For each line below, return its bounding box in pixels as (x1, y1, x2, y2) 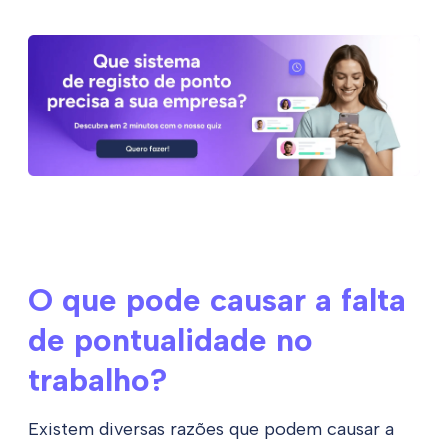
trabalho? (28, 361, 167, 400)
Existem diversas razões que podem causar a (28, 418, 394, 441)
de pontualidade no (28, 321, 313, 360)
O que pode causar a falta (28, 281, 406, 320)
